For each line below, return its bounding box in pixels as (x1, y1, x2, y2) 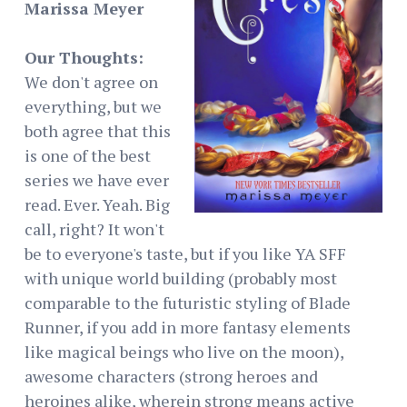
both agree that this (25, 119, 171, 142)
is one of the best (25, 144, 151, 166)
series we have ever (25, 168, 169, 191)
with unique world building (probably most (25, 266, 337, 289)
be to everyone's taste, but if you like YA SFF (25, 242, 346, 264)
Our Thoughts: (25, 45, 144, 68)
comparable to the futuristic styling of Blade (25, 291, 351, 313)
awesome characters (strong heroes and (25, 364, 318, 387)
